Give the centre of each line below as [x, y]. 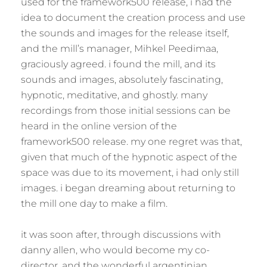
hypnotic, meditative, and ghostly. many [114, 95]
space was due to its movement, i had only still [130, 173]
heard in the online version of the [99, 126]
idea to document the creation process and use [133, 18]
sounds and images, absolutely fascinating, [122, 80]
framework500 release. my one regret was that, [131, 142]
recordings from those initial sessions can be [126, 111]
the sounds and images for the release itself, [125, 33]
